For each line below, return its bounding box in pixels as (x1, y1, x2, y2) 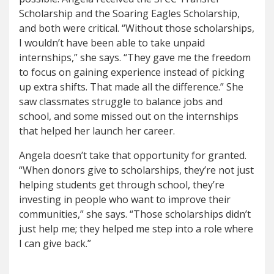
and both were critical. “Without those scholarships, (19, 21, 254, 35)
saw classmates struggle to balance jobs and (19, 94, 223, 108)
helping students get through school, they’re (19, 177, 224, 191)
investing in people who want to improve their (19, 192, 231, 206)
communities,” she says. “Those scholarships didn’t (19, 207, 251, 221)
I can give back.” (19, 236, 91, 250)
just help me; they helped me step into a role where (19, 221, 253, 235)
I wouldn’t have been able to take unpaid (19, 35, 205, 50)
